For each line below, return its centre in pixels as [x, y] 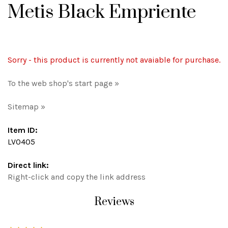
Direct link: [28, 165]
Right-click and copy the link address [77, 177]
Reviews [114, 202]
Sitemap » [26, 107]
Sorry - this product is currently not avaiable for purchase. [114, 60]
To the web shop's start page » [63, 83]
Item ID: [23, 130]
